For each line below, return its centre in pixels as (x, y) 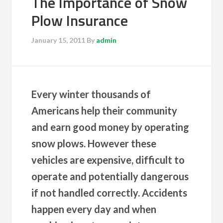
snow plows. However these (94, 143)
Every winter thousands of (91, 94)
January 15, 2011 (58, 40)
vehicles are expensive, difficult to (108, 160)
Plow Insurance (80, 20)
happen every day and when (94, 209)
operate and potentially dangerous (110, 176)
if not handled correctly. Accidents (110, 193)
